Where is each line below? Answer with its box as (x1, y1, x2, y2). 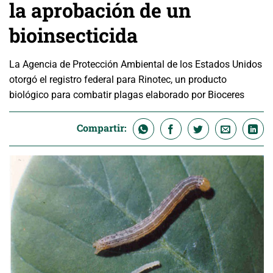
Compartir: (77, 121, 127, 135)
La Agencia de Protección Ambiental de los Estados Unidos (9, 58, 262, 71)
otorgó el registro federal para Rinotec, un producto (9, 74, 227, 86)
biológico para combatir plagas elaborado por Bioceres (9, 89, 244, 101)
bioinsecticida (9, 22, 143, 49)
